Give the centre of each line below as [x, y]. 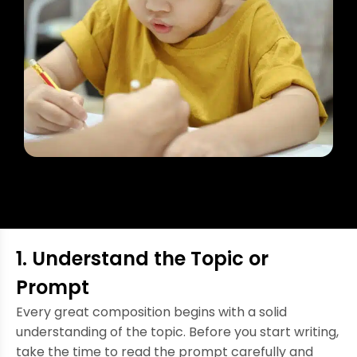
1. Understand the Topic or [142, 258]
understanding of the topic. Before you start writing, [177, 331]
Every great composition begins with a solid [151, 312]
